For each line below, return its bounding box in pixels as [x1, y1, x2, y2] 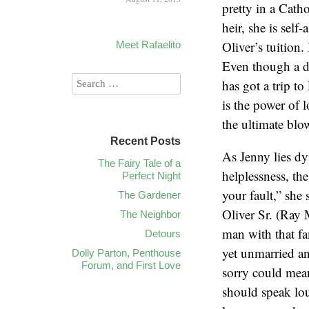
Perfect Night [122, 170, 181, 181]
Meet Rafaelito [116, 39, 181, 50]
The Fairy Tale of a [98, 157, 181, 169]
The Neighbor [120, 208, 181, 220]
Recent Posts [110, 135, 181, 147]
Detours [145, 228, 181, 239]
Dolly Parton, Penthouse [72, 247, 181, 259]
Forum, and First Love [81, 259, 181, 271]
